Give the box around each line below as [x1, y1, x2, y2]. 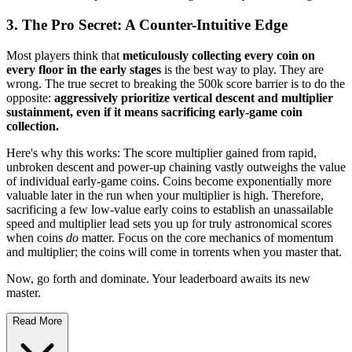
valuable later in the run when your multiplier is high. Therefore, [6, 188, 324, 202]
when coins [6, 230, 66, 244]
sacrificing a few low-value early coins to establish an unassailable [6, 202, 333, 216]
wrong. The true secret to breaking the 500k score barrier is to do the [6, 76, 345, 90]
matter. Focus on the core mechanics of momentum [79, 230, 333, 244]
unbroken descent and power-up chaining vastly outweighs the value [6, 159, 346, 174]
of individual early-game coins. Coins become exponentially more [6, 174, 332, 188]
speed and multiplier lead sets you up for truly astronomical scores [6, 216, 332, 230]
